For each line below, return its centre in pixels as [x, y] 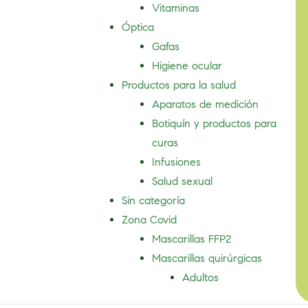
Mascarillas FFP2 [192, 239]
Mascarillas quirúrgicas [207, 258]
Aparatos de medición [206, 104]
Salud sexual [183, 181]
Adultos [201, 277]
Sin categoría [154, 200]
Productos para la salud [179, 85]
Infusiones [177, 162]
